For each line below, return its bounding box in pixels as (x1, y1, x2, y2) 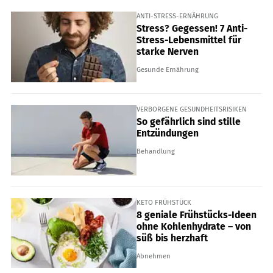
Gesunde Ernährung (136, 65, 199, 74)
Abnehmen (136, 252, 171, 261)
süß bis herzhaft (136, 232, 208, 244)
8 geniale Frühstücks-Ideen (136, 209, 257, 221)
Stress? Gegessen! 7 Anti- (136, 23, 247, 35)
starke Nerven (136, 46, 199, 58)
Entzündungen (136, 127, 199, 140)
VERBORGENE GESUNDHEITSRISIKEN (136, 104, 247, 113)
